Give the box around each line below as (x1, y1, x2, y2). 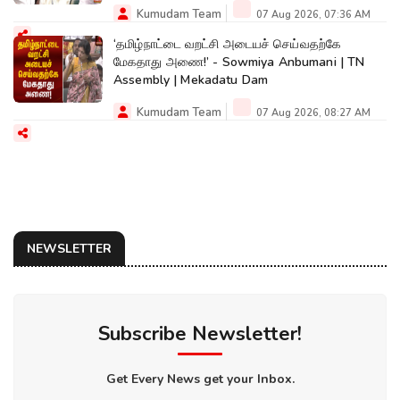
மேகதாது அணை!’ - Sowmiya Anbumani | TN (113, 53, 365, 71)
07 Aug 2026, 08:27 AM (254, 105, 371, 120)
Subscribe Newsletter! (98, 320, 302, 347)
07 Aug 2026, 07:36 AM (254, 7, 371, 21)
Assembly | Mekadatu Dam (113, 71, 269, 88)
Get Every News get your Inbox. (105, 370, 295, 387)
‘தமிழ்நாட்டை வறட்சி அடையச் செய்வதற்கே (113, 35, 342, 53)
